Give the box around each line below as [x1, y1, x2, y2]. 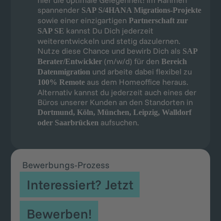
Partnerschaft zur [128, 16, 188, 25]
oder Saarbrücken [37, 118, 99, 127]
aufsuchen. [98, 117, 139, 128]
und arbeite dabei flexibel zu [92, 67, 192, 77]
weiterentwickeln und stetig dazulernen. [37, 36, 181, 46]
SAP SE [37, 27, 66, 36]
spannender [37, 5, 81, 15]
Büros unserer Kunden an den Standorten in [37, 97, 193, 108]
